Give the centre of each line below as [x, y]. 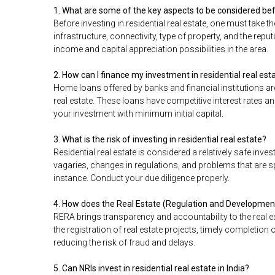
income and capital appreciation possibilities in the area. [161, 49]
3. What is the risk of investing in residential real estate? [160, 140]
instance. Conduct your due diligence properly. [141, 178]
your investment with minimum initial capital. [138, 114]
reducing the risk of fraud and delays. [124, 243]
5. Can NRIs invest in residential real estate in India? [151, 269]
